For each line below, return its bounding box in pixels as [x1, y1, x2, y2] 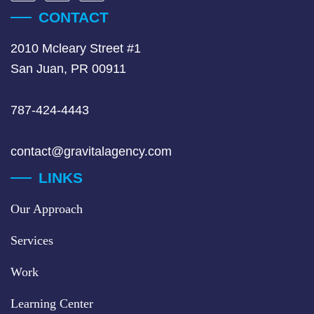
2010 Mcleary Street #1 [11, 41, 141, 55]
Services [11, 233, 53, 247]
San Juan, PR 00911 [11, 62, 126, 76]
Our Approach [11, 202, 83, 216]
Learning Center [11, 296, 93, 310]
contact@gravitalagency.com [11, 144, 172, 158]
